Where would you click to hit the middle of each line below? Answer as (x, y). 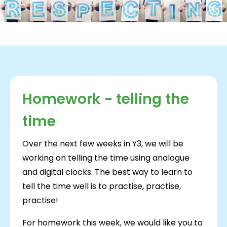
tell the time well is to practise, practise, (101, 186)
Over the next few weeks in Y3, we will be (103, 144)
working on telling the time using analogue (106, 158)
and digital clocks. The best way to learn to (107, 172)
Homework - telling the (105, 99)
